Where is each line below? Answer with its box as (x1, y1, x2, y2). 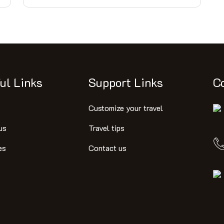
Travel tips (88, 122, 124, 133)
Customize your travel (88, 102, 163, 113)
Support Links (88, 74, 163, 90)
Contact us (88, 142, 126, 153)
